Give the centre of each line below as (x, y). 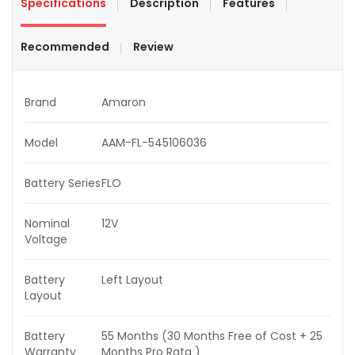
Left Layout (132, 280)
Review (153, 47)
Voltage (46, 240)
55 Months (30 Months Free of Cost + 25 (212, 336)
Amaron (124, 103)
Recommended (65, 47)
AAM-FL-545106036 (154, 143)
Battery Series (63, 183)
